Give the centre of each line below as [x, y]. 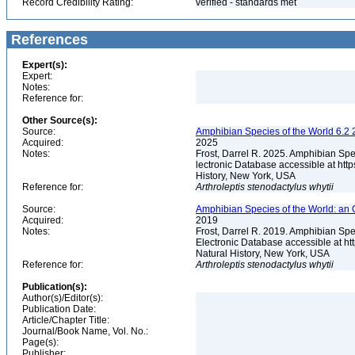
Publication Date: [59, 309]
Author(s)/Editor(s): [63, 298]
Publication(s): [55, 287]
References [48, 40]
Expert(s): [45, 65]
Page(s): [40, 342]
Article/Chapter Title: [66, 320]
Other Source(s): [60, 120]
